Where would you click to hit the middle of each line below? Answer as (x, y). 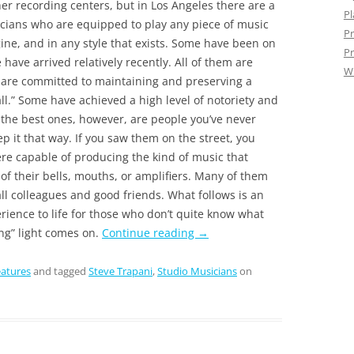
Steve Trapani (121, 271)
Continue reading (150, 232)
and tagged (60, 271)
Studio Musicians (197, 271)
